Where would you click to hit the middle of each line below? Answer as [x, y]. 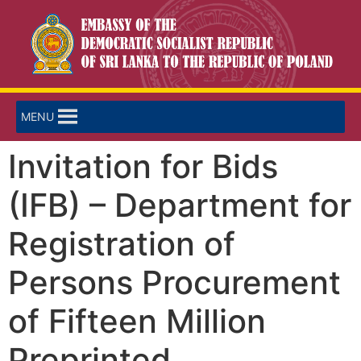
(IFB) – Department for [180, 205]
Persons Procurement [174, 283]
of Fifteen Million [137, 322]
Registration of [122, 244]
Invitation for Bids [143, 167]
